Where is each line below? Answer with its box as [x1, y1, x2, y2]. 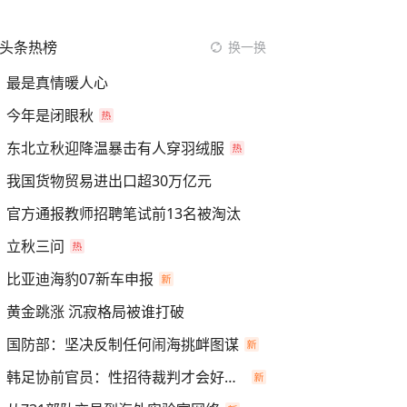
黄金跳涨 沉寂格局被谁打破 [6, 302, 184, 322]
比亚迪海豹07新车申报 [6, 269, 154, 289]
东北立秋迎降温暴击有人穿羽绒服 [6, 138, 224, 158]
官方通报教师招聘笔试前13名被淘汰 [6, 203, 241, 223]
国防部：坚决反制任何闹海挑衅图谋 [6, 334, 239, 354]
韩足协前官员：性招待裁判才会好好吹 [224, 367, 236, 387]
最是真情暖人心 [6, 73, 108, 93]
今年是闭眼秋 [6, 105, 94, 125]
